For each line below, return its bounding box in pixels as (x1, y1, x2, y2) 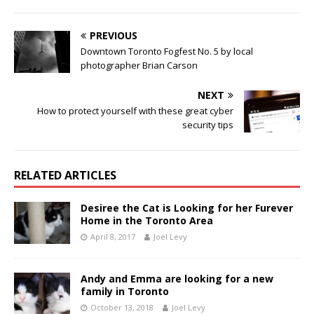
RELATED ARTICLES (14, 168, 116, 184)
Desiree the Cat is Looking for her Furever (81, 201, 293, 215)
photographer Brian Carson (81, 59, 198, 72)
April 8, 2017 (90, 231, 135, 243)
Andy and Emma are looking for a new (81, 272, 273, 286)
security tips (182, 118, 233, 132)
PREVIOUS (90, 29, 137, 43)
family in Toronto (81, 285, 169, 299)
